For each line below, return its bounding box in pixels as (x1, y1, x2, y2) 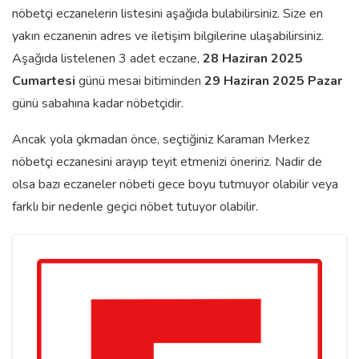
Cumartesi (12, 72, 75, 90)
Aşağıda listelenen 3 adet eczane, (12, 50, 203, 67)
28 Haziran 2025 (203, 50, 303, 67)
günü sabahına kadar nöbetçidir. (12, 95, 184, 112)
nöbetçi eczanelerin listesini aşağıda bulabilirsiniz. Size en (12, 5, 323, 22)
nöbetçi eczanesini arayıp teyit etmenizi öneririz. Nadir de (12, 153, 322, 171)
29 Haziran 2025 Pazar (204, 72, 342, 90)
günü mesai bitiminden (75, 72, 204, 90)
